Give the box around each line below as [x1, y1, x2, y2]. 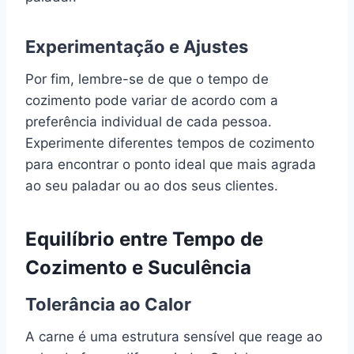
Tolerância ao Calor [25, 293, 191, 314]
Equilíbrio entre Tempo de [25, 227, 263, 250]
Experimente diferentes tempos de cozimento [25, 134, 314, 151]
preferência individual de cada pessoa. [25, 113, 272, 130]
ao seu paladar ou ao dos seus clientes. [25, 177, 278, 194]
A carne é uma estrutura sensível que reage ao [25, 328, 322, 345]
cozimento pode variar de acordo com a [25, 92, 278, 108]
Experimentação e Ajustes [25, 36, 248, 57]
